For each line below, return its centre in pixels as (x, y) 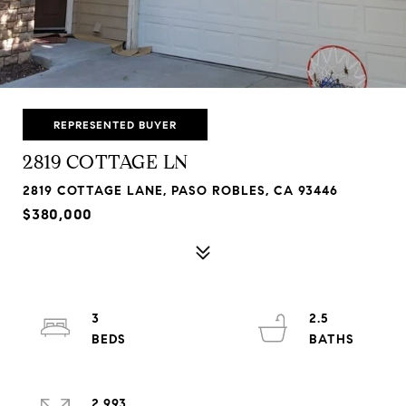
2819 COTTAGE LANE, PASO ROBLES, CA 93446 (180, 191)
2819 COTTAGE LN (106, 162)
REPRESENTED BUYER (115, 125)
